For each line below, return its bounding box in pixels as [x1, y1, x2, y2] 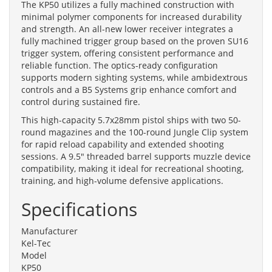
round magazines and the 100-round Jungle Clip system [21, 126, 248, 138]
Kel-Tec [21, 237, 51, 249]
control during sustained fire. [21, 95, 140, 107]
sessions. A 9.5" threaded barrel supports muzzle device [21, 150, 251, 162]
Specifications [21, 196, 137, 222]
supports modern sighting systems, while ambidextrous [21, 71, 248, 83]
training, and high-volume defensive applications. [21, 174, 223, 186]
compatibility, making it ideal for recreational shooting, [21, 162, 243, 174]
